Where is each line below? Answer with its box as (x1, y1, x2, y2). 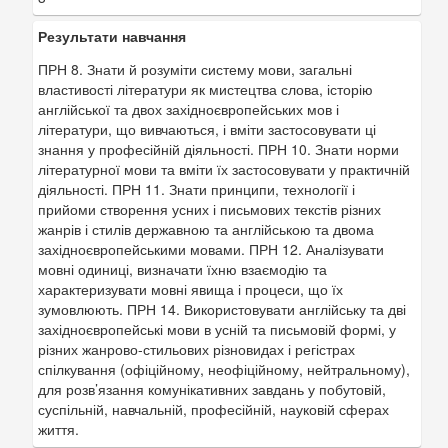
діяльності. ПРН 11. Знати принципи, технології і (38, 179, 355, 199)
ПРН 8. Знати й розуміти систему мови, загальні (38, 59, 352, 79)
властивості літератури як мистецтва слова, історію (38, 79, 373, 99)
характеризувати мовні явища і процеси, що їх (38, 279, 343, 299)
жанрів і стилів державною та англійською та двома (38, 219, 374, 239)
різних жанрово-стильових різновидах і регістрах (38, 339, 355, 359)
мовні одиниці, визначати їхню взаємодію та (38, 259, 327, 279)
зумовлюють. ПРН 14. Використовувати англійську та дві (38, 299, 406, 319)
